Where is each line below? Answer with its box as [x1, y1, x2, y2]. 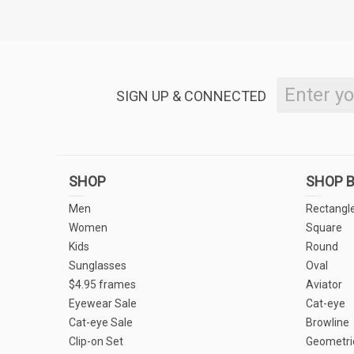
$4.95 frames [69, 278, 136, 291]
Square [306, 221, 342, 234]
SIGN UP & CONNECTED [116, 88, 266, 104]
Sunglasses [69, 259, 126, 272]
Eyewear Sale [69, 297, 137, 310]
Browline [306, 316, 349, 329]
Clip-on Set [69, 335, 123, 348]
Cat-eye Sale [69, 316, 133, 329]
